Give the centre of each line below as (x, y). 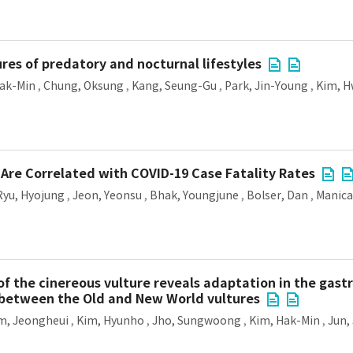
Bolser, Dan (277, 195)
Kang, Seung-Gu (174, 86)
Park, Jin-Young (266, 86)
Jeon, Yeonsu (107, 195)
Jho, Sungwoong (197, 321)
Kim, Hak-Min (284, 321)
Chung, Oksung (84, 86)
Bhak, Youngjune (194, 195)
